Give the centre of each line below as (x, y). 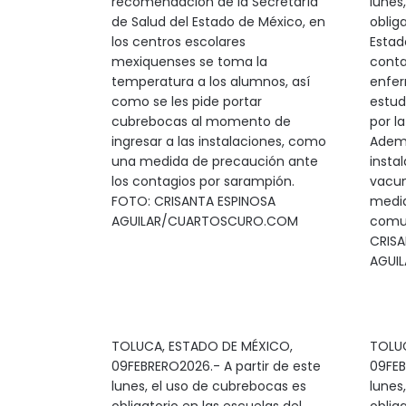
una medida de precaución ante (214, 161)
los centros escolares (178, 42)
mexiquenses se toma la (189, 62)
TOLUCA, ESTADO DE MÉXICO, (202, 346)
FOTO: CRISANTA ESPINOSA (193, 201)
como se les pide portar (186, 101)
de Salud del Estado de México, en (218, 22)
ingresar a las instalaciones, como (218, 141)
